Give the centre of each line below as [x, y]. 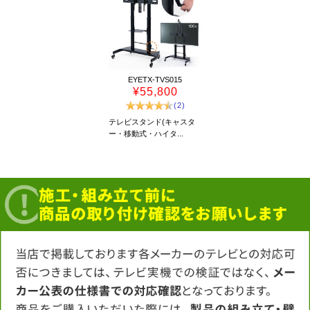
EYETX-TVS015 [155, 80]
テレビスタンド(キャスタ [152, 122]
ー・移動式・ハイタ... [146, 134]
